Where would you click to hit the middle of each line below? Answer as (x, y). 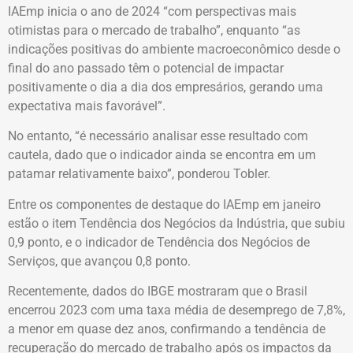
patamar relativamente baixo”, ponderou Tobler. (139, 174)
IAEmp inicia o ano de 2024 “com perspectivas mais (152, 11)
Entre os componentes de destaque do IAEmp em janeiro (164, 204)
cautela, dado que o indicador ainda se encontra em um (162, 155)
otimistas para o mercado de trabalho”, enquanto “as (154, 30)
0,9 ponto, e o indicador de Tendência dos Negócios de (159, 242)
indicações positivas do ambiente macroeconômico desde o (174, 49)
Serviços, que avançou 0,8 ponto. (99, 261)
